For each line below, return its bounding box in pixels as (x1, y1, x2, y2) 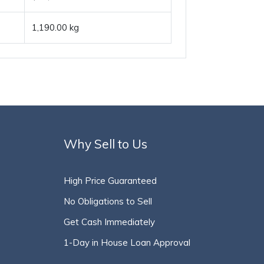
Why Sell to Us (63, 136, 147, 151)
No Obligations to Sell (63, 196, 152, 207)
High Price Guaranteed (63, 175, 157, 186)
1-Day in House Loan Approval (63, 237, 190, 248)
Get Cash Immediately (63, 216, 155, 227)
